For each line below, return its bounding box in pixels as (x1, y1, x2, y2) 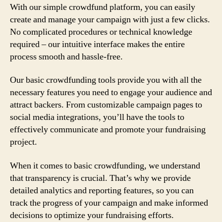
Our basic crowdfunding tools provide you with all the (10, 74, 202, 86)
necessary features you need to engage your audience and (10, 87, 212, 98)
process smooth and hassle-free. (10, 51, 123, 62)
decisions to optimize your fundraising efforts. (10, 209, 174, 221)
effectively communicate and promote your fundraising (10, 124, 206, 135)
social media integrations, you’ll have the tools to (10, 111, 184, 123)
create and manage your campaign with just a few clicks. (10, 13, 210, 25)
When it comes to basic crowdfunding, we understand (10, 160, 200, 171)
